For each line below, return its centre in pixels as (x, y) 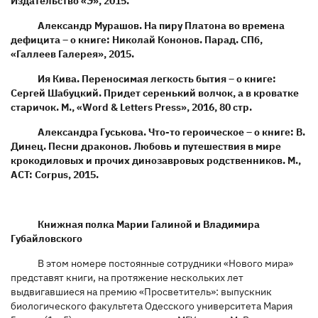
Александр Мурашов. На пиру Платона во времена (161, 25)
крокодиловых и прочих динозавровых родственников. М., (156, 160)
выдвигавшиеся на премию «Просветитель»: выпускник (141, 291)
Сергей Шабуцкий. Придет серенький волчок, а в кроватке (155, 93)
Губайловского (46, 238)
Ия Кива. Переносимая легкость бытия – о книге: (157, 78)
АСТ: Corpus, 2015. (55, 174)
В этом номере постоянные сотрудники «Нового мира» (165, 263)
